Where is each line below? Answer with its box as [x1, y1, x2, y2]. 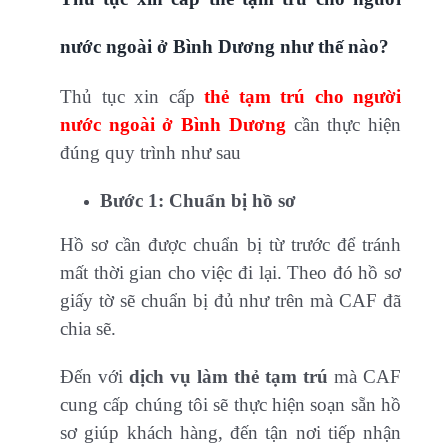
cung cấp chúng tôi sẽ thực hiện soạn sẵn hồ [60, 394, 402, 416]
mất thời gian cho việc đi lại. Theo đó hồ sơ [60, 262, 402, 284]
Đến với [60, 366, 130, 388]
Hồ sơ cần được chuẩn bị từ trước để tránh [60, 234, 402, 256]
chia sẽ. [60, 318, 116, 340]
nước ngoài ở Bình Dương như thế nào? [60, 36, 389, 58]
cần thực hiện [285, 114, 402, 136]
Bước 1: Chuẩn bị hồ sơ [100, 190, 296, 212]
